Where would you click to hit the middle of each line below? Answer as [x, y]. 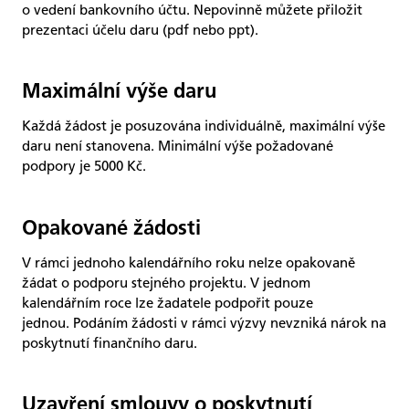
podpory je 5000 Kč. [84, 167]
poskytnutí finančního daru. [110, 343]
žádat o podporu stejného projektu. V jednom [166, 283]
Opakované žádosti [111, 229]
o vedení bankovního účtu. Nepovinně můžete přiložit [192, 10]
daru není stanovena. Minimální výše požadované [178, 147]
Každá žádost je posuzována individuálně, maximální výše [204, 126]
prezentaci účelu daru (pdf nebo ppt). [142, 31]
